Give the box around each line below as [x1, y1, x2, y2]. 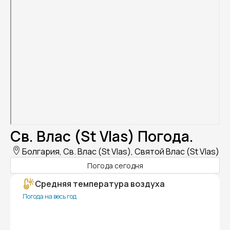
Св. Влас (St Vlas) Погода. [10, 126, 194, 146]
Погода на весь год [23, 192, 76, 201]
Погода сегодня [87, 160, 143, 170]
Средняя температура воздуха [35, 178, 165, 190]
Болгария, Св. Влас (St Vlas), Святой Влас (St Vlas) [22, 146, 219, 158]
